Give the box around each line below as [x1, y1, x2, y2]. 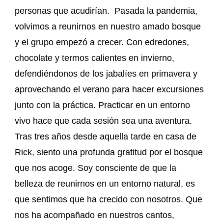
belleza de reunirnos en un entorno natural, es [15, 178, 195, 189]
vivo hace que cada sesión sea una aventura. [15, 115, 192, 126]
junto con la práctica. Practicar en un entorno [15, 100, 190, 110]
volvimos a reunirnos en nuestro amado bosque [15, 21, 201, 31]
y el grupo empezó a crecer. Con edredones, [15, 37, 189, 47]
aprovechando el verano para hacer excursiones [15, 84, 204, 94]
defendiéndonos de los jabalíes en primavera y [15, 68, 197, 79]
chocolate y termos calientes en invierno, [15, 53, 174, 63]
